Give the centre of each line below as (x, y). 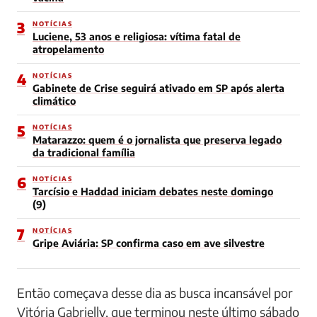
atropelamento (68, 49)
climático (54, 100)
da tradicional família (84, 152)
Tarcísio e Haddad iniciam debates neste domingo (153, 191)
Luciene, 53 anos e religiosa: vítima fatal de (137, 36)
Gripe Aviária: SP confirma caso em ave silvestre (149, 243)
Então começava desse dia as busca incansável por (155, 292)
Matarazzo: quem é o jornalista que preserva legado (157, 139)
